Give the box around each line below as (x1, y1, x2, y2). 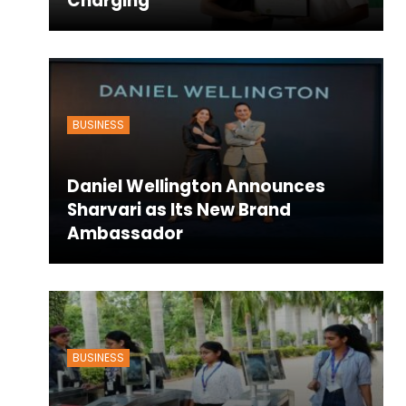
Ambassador (66, 220, 183, 246)
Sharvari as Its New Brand (66, 197, 291, 222)
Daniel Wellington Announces (66, 173, 325, 198)
